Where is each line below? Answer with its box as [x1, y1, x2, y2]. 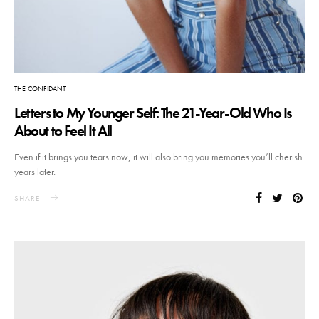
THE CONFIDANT [14, 84, 66, 94]
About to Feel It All [14, 121, 112, 141]
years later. [14, 165, 58, 179]
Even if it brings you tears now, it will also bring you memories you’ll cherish [14, 150, 303, 164]
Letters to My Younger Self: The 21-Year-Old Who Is [14, 103, 292, 123]
